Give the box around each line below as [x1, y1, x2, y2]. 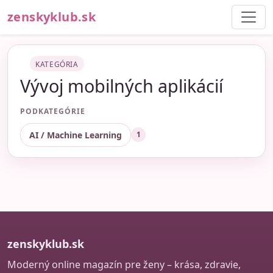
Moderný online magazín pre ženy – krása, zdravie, [7, 258, 241, 272]
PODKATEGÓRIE [20, 105, 85, 116]
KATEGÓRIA [35, 58, 79, 69]
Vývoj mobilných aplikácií [20, 73, 223, 97]
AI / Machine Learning [29, 129, 122, 141]
